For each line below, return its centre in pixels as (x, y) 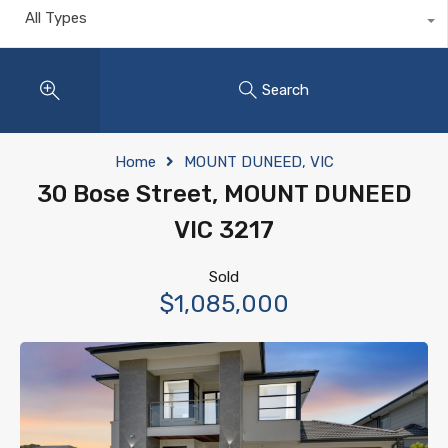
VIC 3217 (224, 229)
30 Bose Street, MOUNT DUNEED (224, 193)
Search (285, 90)
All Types (56, 17)
